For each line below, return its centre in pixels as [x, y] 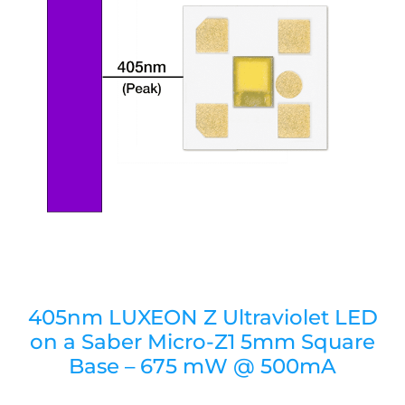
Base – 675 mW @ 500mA [202, 367]
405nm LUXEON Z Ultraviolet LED [202, 318]
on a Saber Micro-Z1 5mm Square [202, 342]
